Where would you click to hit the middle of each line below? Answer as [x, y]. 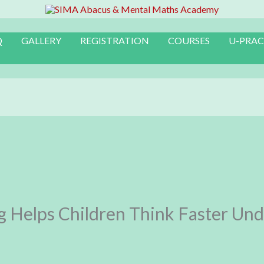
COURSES [189, 40]
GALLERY [41, 40]
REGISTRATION [115, 40]
